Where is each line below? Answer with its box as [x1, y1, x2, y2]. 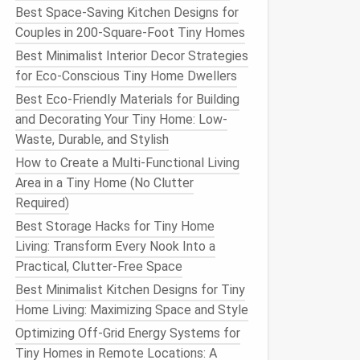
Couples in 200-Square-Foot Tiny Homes [15, 25, 245, 40]
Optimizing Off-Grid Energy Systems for [15, 325, 240, 341]
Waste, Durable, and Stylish [15, 132, 169, 147]
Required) [15, 195, 69, 211]
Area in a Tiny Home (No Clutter [15, 175, 194, 190]
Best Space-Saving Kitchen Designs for [15, 5, 239, 20]
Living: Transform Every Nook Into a [15, 239, 215, 254]
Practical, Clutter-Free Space [15, 259, 182, 274]
